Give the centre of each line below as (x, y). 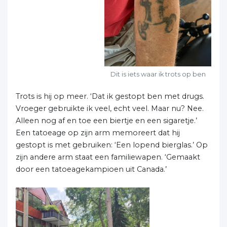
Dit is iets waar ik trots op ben (158, 74)
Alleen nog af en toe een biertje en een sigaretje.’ (106, 121)
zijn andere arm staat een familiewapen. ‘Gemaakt (108, 157)
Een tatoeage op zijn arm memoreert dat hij (98, 133)
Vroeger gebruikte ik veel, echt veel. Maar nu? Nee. (110, 109)
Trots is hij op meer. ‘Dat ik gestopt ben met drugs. (110, 97)
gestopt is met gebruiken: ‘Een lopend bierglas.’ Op (112, 145)
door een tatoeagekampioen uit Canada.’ (91, 169)
